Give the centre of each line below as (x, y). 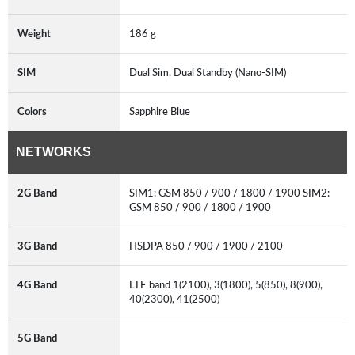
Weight (34, 34)
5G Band (37, 338)
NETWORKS (53, 151)
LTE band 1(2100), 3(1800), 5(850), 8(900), (226, 285)
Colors (32, 111)
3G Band (37, 246)
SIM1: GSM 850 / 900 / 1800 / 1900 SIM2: (229, 193)
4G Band (37, 285)
